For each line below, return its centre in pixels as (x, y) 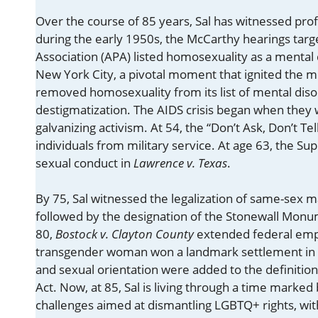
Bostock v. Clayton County (125, 234)
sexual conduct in (84, 163)
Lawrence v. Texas (180, 163)
